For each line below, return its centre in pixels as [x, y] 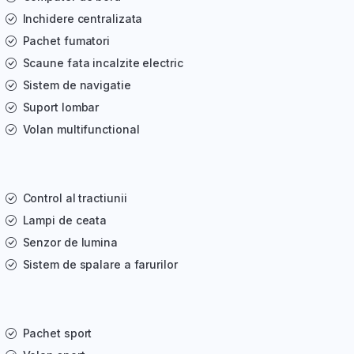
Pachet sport [57, 333]
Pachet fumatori [66, 41]
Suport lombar [61, 107]
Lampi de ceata [65, 220]
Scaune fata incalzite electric [103, 63]
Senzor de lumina [70, 243]
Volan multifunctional [81, 130]
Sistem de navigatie [77, 85]
